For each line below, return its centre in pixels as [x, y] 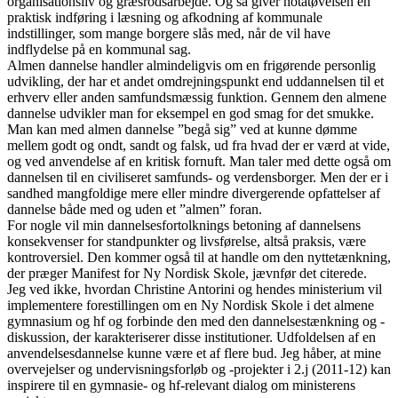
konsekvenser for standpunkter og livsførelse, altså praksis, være [187, 241]
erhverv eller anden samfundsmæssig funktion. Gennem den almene [197, 97]
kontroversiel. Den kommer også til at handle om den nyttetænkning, [199, 257]
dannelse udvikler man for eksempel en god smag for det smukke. [191, 113]
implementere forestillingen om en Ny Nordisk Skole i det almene [191, 305]
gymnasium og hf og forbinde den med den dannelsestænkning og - [196, 321]
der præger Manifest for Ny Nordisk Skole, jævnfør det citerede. [189, 273]
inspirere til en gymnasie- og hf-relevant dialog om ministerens [181, 385]
